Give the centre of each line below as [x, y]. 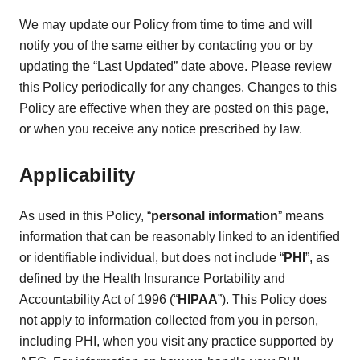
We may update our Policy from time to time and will [166, 24]
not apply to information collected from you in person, [169, 321]
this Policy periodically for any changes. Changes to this [178, 87]
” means [301, 216]
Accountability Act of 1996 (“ [98, 300]
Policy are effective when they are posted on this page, [174, 108]
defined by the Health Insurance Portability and [152, 279]
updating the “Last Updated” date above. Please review [176, 66]
